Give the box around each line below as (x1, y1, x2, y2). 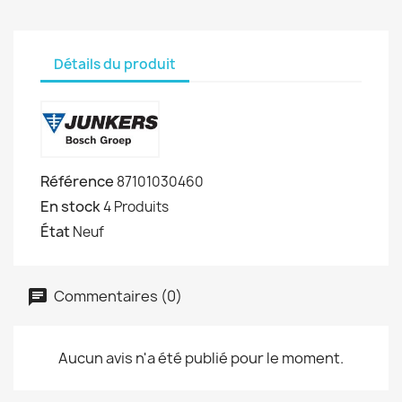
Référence (40, 171, 114, 191)
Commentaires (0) (51, 285, 182, 306)
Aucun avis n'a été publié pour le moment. (58, 348, 344, 368)
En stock (40, 197, 100, 216)
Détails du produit (54, 54, 176, 74)
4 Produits (103, 197, 169, 216)
